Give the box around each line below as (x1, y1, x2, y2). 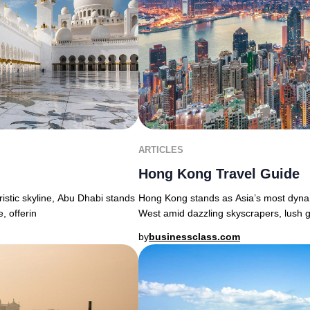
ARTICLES (138, 145, 183, 155)
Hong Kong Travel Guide (138, 166, 300, 181)
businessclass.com (149, 231, 240, 242)
